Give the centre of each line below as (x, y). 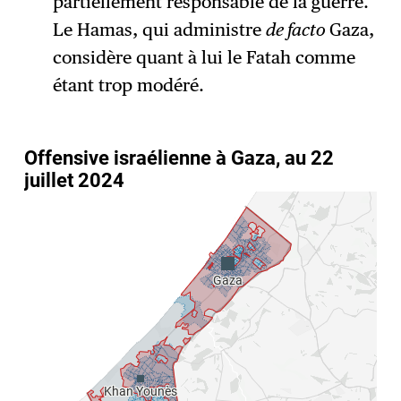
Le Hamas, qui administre (159, 30)
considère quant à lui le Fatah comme (204, 58)
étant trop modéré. (128, 85)
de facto (297, 30)
